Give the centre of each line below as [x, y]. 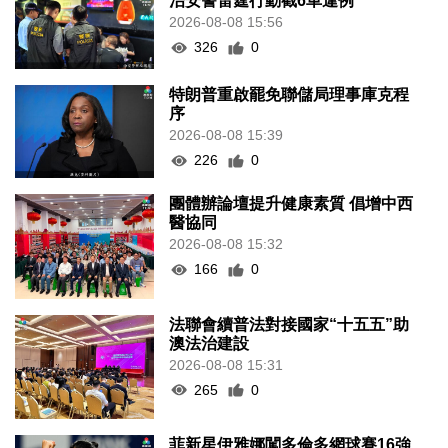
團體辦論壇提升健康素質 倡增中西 [291, 204]
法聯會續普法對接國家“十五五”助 [289, 324]
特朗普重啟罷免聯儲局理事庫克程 [289, 95]
